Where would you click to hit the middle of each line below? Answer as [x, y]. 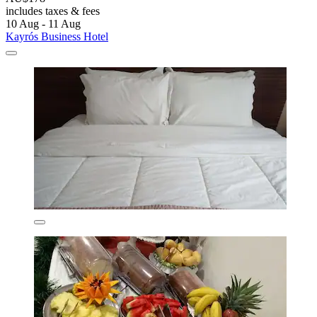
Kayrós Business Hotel [57, 37]
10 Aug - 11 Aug [43, 24]
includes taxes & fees [53, 11]
